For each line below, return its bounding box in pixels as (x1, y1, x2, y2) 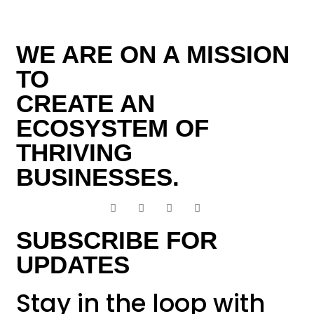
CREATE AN (16, 90, 156, 118)
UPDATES (16, 251, 130, 279)
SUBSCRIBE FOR (16, 226, 218, 254)
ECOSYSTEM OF (16, 114, 210, 142)
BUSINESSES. (16, 163, 180, 191)
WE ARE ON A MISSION (16, 41, 290, 69)
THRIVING (16, 139, 133, 167)
